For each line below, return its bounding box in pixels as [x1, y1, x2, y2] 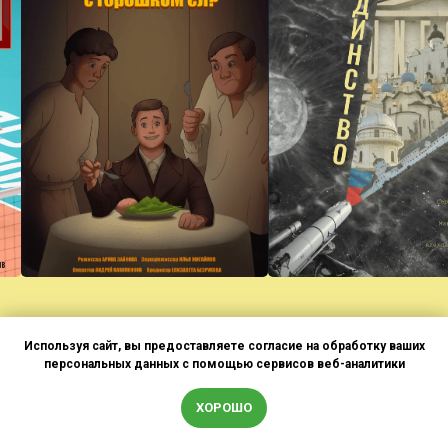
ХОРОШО [196, 400, 252, 416]
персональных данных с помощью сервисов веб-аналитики [43, 357, 405, 372]
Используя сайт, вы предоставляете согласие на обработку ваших [23, 339, 425, 354]
